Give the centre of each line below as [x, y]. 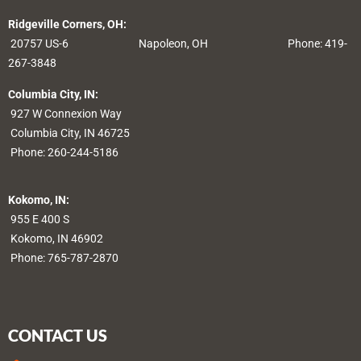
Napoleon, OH [213, 43]
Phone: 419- [317, 43]
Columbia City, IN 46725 [69, 133]
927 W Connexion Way [65, 113]
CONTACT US [58, 335]
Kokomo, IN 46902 [56, 238]
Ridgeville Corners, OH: [67, 24]
